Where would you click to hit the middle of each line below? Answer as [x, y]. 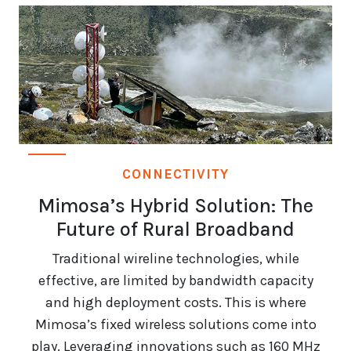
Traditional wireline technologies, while [175, 259]
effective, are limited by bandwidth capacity [175, 281]
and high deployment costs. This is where [175, 303]
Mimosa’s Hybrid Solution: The [175, 206]
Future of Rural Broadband [175, 230]
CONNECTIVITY [175, 174]
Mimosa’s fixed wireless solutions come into [175, 325]
